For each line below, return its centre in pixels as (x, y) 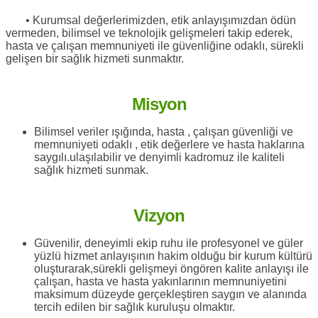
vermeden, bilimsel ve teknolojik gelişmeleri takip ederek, (149, 33)
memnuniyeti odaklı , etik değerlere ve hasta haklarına (169, 144)
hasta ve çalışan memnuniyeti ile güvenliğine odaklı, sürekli (155, 45)
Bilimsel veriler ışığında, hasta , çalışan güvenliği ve (164, 131)
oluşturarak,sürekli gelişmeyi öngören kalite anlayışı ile (171, 268)
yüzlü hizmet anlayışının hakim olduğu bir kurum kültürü (173, 256)
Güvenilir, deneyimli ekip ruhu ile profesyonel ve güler (169, 243)
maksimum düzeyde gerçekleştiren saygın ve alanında (170, 294)
